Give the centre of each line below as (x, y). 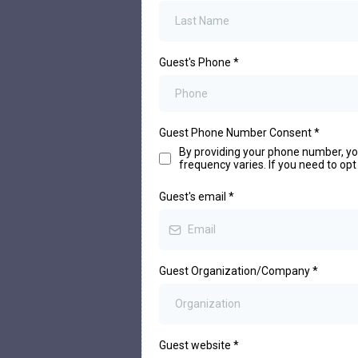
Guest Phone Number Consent (237, 133)
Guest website (196, 346)
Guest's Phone (196, 63)
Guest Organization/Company (236, 271)
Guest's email (194, 197)
